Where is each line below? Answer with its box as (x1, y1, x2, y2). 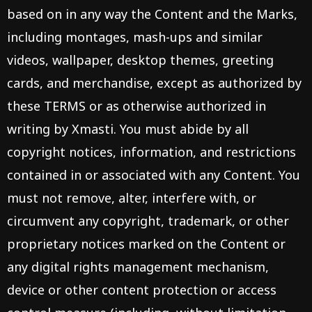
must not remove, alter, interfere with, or (7, 189, 256, 206)
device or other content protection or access (7, 281, 276, 298)
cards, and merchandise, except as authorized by (7, 75, 302, 91)
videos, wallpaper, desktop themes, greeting (7, 52, 274, 68)
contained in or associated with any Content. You (7, 166, 300, 183)
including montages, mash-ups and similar (7, 29, 263, 45)
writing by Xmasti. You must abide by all (7, 120, 249, 137)
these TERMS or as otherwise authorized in (7, 97, 266, 114)
